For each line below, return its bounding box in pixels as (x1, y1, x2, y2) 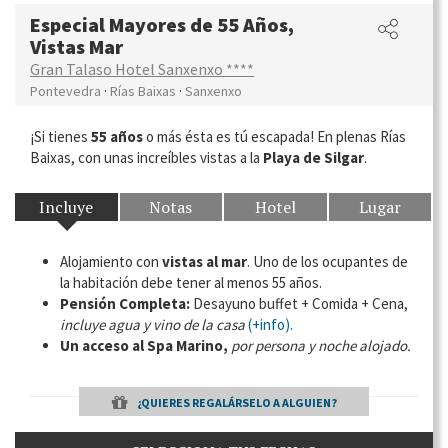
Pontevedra (30, 81, 101, 100)
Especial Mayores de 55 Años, (30, 11, 294, 37)
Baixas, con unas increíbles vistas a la (30, 147, 263, 167)
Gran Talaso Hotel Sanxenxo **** (30, 58, 254, 79)
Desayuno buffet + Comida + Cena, (190, 293, 408, 313)
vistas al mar (162, 251, 247, 271)
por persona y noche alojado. (231, 335, 411, 355)
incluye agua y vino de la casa (60, 314, 245, 334)
